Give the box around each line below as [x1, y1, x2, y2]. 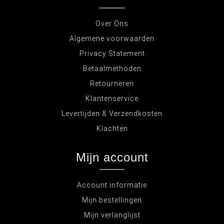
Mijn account [75, 150, 148, 164]
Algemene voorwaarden [69, 34, 154, 42]
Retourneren [90, 79, 134, 87]
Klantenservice [85, 94, 138, 102]
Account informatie [77, 181, 147, 189]
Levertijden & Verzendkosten [61, 109, 162, 117]
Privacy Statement [79, 49, 145, 57]
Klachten [96, 124, 128, 132]
